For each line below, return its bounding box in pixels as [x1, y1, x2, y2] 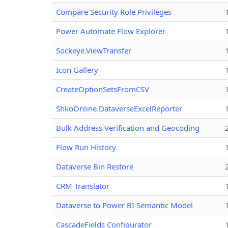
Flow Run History [56, 141, 116, 152]
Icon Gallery [56, 64, 98, 75]
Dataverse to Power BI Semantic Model [56, 199, 193, 210]
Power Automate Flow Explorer [56, 25, 165, 36]
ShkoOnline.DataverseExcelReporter [56, 103, 182, 113]
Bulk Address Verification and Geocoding [56, 122, 199, 133]
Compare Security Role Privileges [56, 6, 172, 17]
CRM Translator [56, 180, 109, 191]
